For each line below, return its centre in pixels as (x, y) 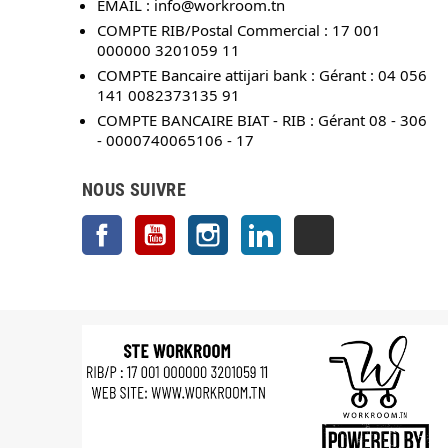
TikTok (353, 224)
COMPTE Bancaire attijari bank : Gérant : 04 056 (262, 75)
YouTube (200, 224)
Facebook (150, 224)
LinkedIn (305, 224)
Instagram (257, 224)
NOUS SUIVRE (134, 189)
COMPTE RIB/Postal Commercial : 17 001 (239, 30)
